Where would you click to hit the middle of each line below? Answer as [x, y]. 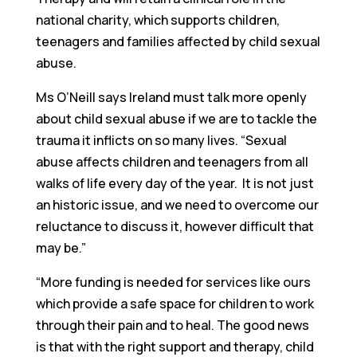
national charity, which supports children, [157, 20]
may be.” [61, 248]
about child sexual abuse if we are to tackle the [176, 119]
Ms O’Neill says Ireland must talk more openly [171, 98]
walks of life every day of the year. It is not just [175, 184]
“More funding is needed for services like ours [173, 282]
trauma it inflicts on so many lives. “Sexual [161, 141]
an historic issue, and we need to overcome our [177, 205]
